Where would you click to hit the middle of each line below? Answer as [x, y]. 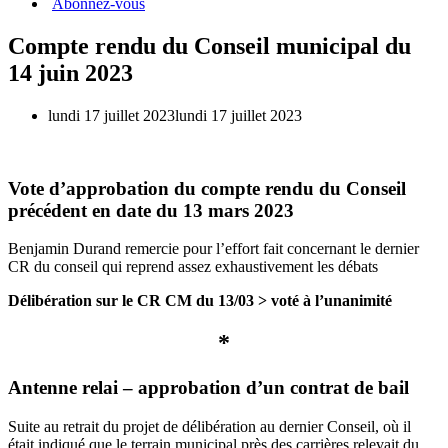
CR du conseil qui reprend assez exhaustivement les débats [195, 267]
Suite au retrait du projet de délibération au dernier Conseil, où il [209, 426]
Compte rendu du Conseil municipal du [209, 45]
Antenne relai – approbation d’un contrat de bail [208, 388]
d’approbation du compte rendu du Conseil [225, 188]
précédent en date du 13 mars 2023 [151, 210]
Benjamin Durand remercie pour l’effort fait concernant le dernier [213, 249]
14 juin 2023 [70, 72]
